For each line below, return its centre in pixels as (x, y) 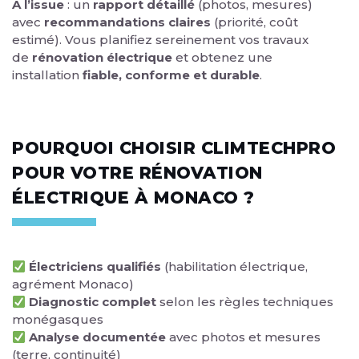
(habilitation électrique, (235, 267)
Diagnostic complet (93, 302)
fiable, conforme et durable (171, 75)
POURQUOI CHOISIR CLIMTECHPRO (174, 148)
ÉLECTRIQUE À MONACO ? (133, 198)
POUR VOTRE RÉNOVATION (137, 173)
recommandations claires (127, 22)
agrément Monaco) (73, 284)
